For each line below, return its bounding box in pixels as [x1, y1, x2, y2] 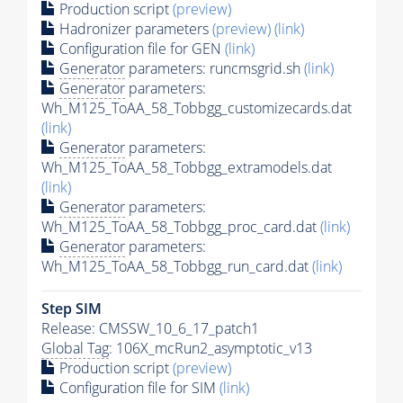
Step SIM [41, 298, 102, 318]
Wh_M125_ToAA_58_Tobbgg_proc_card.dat [41, 216, 320, 237]
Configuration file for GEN [56, 38, 225, 58]
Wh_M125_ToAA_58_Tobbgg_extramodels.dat [41, 157, 332, 177]
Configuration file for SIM [56, 377, 219, 398]
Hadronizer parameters [56, 18, 212, 39]
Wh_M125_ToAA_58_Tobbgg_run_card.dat [41, 255, 312, 276]
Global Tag [41, 337, 109, 358]
